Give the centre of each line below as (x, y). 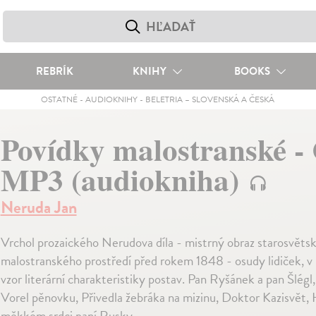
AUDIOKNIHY (112, 99)
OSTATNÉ (60, 99)
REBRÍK (54, 71)
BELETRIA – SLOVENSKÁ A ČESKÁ (210, 99)
